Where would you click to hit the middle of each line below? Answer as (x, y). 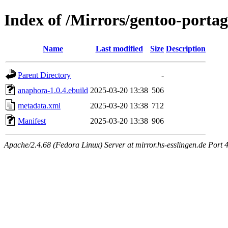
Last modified (119, 48)
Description (186, 48)
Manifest (32, 121)
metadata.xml (39, 105)
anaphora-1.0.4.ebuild (53, 90)
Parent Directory (44, 75)
